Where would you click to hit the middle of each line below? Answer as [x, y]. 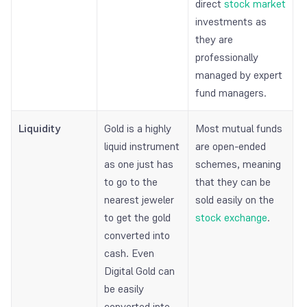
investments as [231, 22]
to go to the [131, 182]
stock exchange [231, 218]
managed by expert [239, 75]
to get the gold [137, 218]
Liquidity [40, 129]
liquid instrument [142, 147]
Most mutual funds [239, 129]
